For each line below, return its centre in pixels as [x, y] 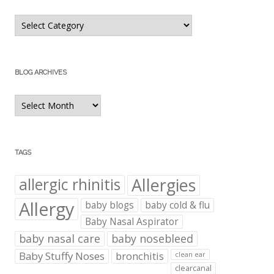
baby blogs [109, 205]
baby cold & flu [177, 205]
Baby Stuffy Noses [62, 256]
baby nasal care [60, 239]
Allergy [46, 209]
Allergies [164, 185]
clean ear [190, 255]
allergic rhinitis [70, 185]
